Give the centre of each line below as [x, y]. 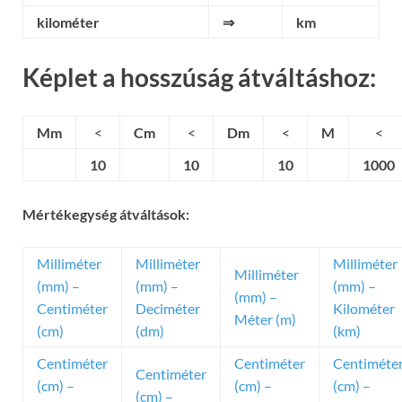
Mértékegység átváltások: [106, 214]
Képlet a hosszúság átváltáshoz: [199, 78]
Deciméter [168, 309]
